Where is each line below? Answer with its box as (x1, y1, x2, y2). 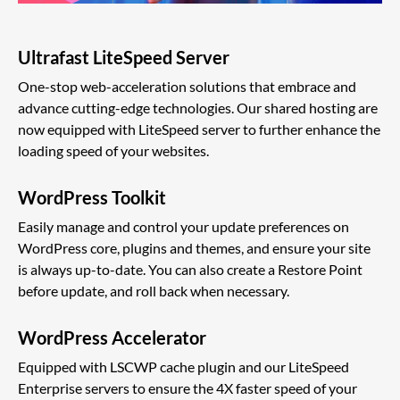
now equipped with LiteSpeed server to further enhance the (18, 120, 380, 137)
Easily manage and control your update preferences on (18, 217, 349, 235)
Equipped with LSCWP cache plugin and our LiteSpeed (18, 357, 349, 375)
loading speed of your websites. (18, 141, 209, 159)
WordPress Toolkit (18, 186, 166, 208)
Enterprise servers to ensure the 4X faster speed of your (18, 379, 357, 396)
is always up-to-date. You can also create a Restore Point (18, 260, 362, 278)
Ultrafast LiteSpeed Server (18, 46, 229, 68)
